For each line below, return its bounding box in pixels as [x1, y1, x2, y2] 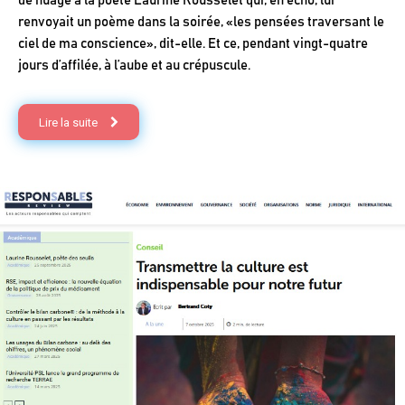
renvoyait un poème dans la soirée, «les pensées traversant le [18, 14, 384, 29]
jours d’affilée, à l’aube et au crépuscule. [18, 58, 250, 72]
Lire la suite [39, 115, 98, 129]
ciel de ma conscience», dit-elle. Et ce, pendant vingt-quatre [18, 36, 368, 51]
